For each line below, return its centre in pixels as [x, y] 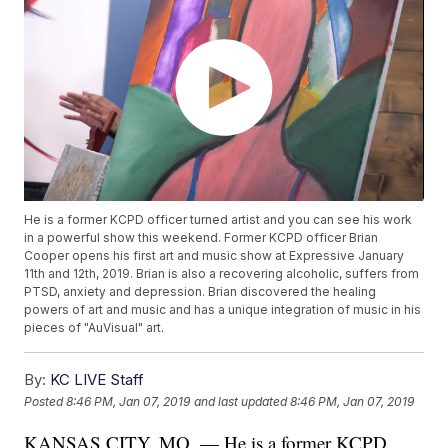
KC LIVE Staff [97, 380]
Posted [45, 401]
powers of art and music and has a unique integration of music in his [223, 310]
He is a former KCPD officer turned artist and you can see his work [218, 220]
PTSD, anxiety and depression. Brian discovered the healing [200, 292]
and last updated [241, 401]
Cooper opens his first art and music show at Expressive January [214, 256]
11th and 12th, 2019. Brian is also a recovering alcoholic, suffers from [222, 274]
